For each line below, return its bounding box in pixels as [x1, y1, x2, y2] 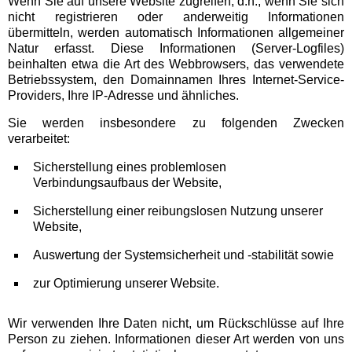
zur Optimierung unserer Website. [32, 276, 219, 290]
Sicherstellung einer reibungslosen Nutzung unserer [32, 204, 323, 218]
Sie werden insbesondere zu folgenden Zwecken [8, 116, 344, 130]
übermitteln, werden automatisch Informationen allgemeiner [8, 25, 344, 39]
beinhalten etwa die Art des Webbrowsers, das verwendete [8, 57, 344, 71]
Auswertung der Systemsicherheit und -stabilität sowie [32, 247, 334, 262]
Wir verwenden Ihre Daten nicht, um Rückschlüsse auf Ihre [8, 317, 344, 331]
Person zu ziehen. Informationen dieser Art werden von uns [8, 332, 344, 346]
